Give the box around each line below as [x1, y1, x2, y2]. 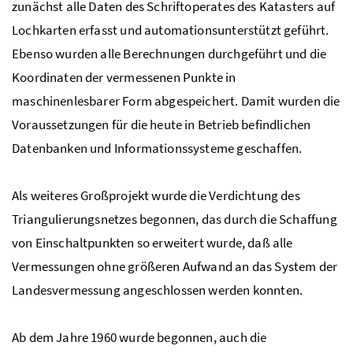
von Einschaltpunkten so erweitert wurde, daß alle [12, 234, 293, 252]
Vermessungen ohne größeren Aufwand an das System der [12, 258, 338, 276]
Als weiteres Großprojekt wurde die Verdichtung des [12, 187, 300, 205]
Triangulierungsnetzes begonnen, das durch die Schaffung [12, 210, 337, 229]
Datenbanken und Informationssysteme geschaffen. [12, 139, 303, 158]
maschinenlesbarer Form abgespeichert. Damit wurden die [12, 92, 340, 110]
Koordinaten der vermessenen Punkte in [12, 69, 236, 87]
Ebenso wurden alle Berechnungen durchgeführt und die [12, 45, 327, 63]
